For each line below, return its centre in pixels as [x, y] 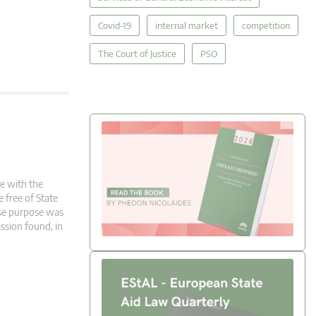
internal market [187, 25]
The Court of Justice [137, 54]
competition [266, 25]
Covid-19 [115, 25]
